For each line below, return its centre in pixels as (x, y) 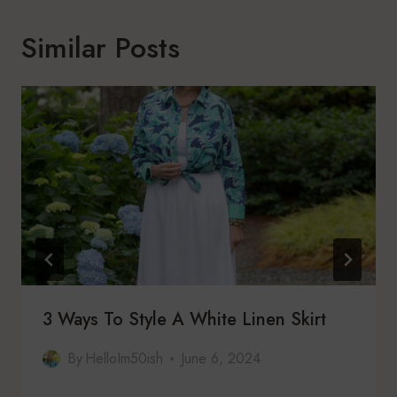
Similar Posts (101, 48)
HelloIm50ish (125, 359)
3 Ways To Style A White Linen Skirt (184, 320)
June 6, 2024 (221, 359)
